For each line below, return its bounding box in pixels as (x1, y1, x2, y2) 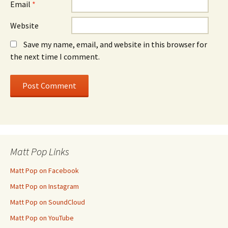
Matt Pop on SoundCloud (10, 197, 85, 207)
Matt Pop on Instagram (10, 182, 79, 191)
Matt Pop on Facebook (10, 166, 79, 175)
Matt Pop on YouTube (10, 213, 74, 222)
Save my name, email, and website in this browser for (23, 39, 207, 49)
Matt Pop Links (10, 145, 69, 158)
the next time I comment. (10, 51, 100, 62)
